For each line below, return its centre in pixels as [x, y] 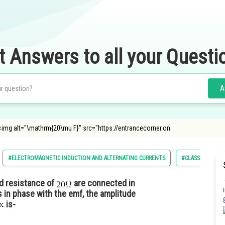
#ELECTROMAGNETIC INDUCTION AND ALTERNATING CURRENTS [87, 158]
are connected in [103, 183]
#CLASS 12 [194, 158]
